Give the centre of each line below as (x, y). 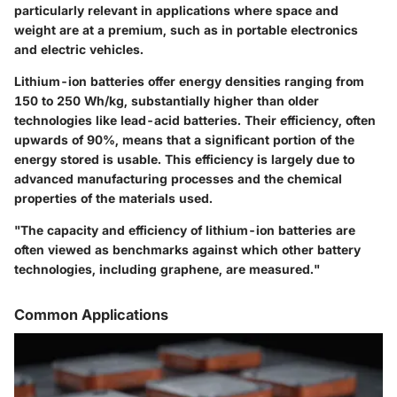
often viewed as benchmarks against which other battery (187, 250)
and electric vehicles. (79, 50)
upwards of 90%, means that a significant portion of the (184, 140)
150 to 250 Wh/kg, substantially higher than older (167, 101)
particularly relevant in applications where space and (176, 11)
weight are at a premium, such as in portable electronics (186, 30)
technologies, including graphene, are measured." (167, 269)
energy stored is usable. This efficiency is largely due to (184, 160)
